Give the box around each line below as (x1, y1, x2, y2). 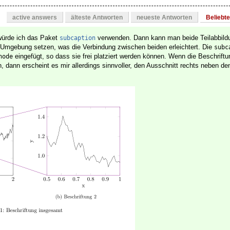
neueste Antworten (137, 14, 192, 22)
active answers (12, 14, 57, 22)
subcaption (60, 34, 95, 42)
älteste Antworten (71, 14, 123, 22)
